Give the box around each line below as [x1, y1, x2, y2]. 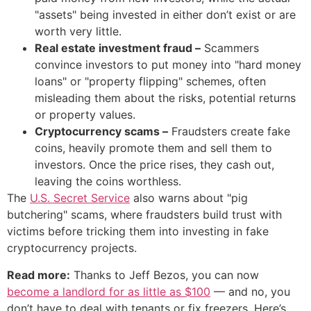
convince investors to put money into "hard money [35, 58, 301, 72]
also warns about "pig [130, 191, 248, 205]
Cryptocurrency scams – [35, 124, 168, 139]
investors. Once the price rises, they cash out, [35, 158, 274, 172]
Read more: [7, 267, 70, 282]
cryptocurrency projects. [7, 241, 137, 255]
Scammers [201, 41, 259, 56]
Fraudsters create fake [168, 124, 290, 139]
